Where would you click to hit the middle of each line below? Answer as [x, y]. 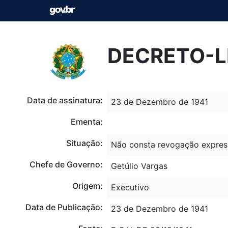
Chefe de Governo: [66, 164]
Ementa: [87, 121]
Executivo [130, 187]
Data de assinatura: [65, 100]
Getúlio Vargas [139, 166]
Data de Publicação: [64, 207]
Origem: [87, 186]
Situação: [84, 143]
